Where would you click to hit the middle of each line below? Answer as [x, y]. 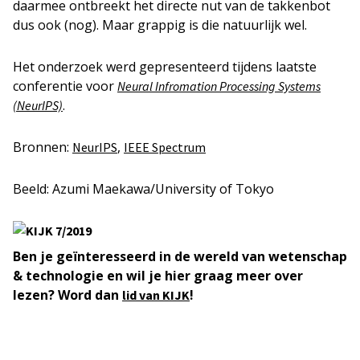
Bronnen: [43, 147]
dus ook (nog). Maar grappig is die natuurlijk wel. [160, 25]
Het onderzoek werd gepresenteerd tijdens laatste [165, 67]
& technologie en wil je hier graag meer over [158, 276]
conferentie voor [65, 86]
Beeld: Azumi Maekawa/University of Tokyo [143, 189]
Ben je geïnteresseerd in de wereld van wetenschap [180, 256]
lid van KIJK [156, 295]
